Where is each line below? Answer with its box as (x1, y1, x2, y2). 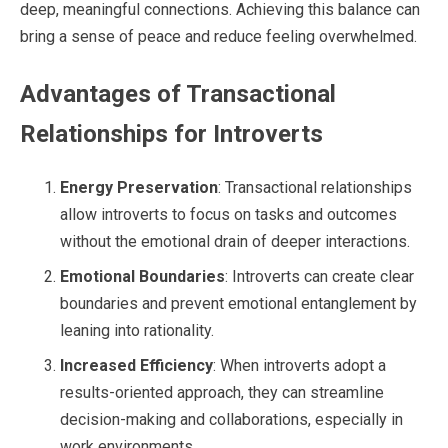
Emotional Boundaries (60, 266, 225, 286)
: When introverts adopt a (213, 355, 386, 375)
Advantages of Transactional (20, 79, 336, 108)
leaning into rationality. (60, 320, 214, 340)
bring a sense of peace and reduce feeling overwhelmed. (20, 26, 417, 46)
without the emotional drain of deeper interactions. (60, 231, 410, 251)
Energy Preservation (60, 177, 218, 197)
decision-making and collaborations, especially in (60, 409, 403, 429)
